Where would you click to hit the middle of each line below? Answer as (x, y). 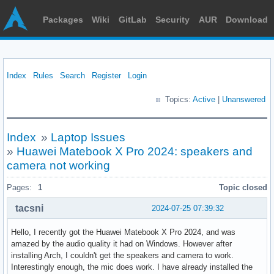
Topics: (179, 99)
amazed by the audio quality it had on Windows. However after (121, 243)
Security (173, 20)
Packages (63, 20)
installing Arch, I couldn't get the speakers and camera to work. (122, 255)
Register (106, 76)
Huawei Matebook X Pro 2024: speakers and (135, 151)
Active (204, 99)
